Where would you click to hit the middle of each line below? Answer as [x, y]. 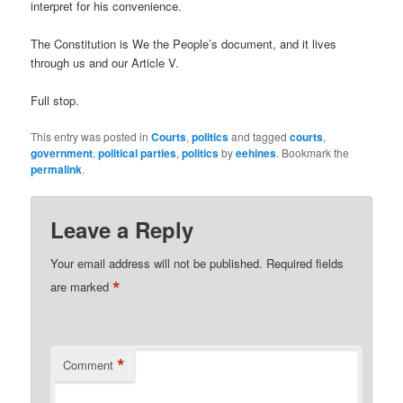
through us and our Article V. [105, 62]
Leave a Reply [122, 230]
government [62, 152]
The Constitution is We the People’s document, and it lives [184, 43]
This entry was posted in [91, 136]
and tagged [260, 136]
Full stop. [55, 100]
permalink [57, 169]
